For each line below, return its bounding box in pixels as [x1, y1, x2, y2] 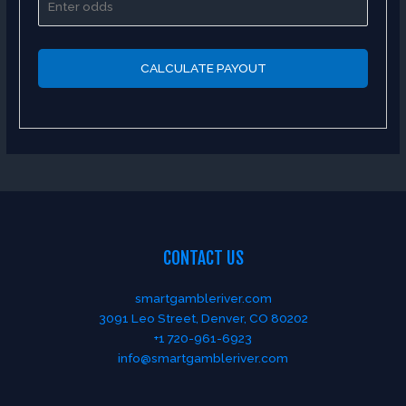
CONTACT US [162, 246, 244, 269]
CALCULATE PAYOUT [140, 61, 266, 76]
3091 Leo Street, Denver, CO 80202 [98, 310, 308, 325]
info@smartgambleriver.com [118, 350, 288, 365]
